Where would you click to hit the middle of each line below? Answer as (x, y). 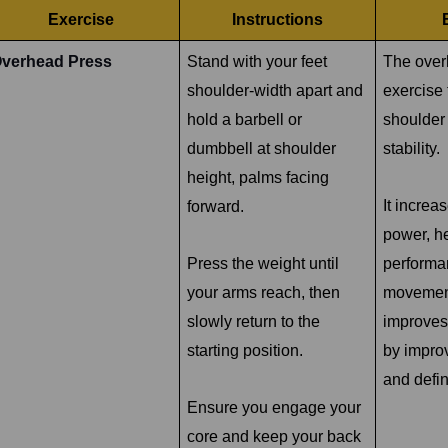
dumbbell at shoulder (261, 148)
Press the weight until (262, 263)
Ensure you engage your (273, 407)
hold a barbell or (244, 119)
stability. (411, 148)
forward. (215, 206)
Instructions (278, 19)
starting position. (244, 350)
